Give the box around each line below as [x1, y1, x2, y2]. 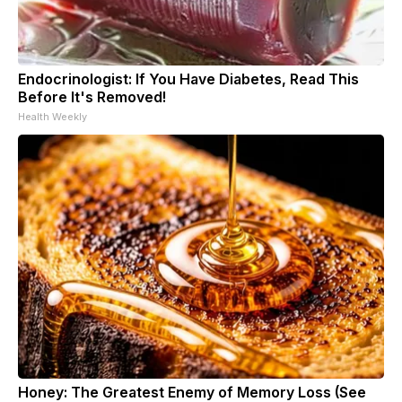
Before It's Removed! [18, 87, 166, 106]
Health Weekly [18, 109, 87, 123]
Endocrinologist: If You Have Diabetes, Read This [18, 69, 359, 88]
